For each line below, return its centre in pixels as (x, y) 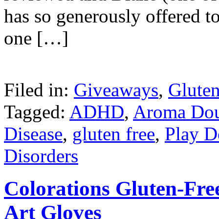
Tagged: (37, 112)
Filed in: (39, 90)
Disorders (41, 156)
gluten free (114, 134)
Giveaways (116, 90)
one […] (36, 38)
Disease (33, 134)
